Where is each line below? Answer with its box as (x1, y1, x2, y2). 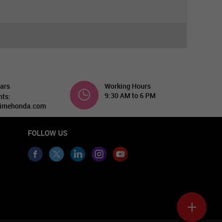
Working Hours (104, 81, 151, 91)
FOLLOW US (28, 128, 67, 138)
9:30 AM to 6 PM (104, 91, 156, 100)
